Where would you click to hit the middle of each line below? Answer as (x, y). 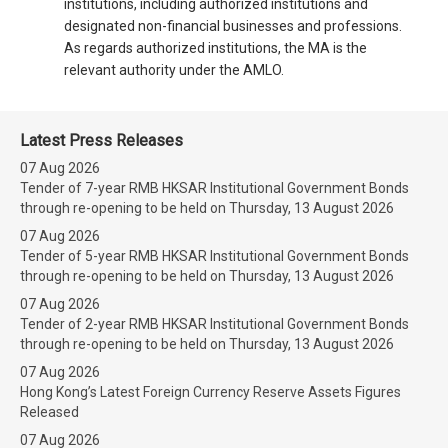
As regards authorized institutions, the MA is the (215, 48)
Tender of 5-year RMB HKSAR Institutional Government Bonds (214, 256)
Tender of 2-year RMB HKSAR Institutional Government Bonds (214, 324)
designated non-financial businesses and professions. (233, 26)
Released (49, 412)
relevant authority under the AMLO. (174, 70)
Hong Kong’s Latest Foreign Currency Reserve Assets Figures (210, 392)
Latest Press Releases (101, 140)
